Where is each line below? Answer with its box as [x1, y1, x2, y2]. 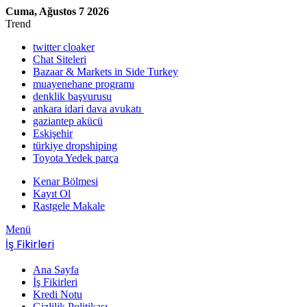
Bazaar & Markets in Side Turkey [33, 66, 178, 77]
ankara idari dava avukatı [33, 103, 144, 114]
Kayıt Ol [33, 188, 71, 199]
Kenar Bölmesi [33, 175, 98, 187]
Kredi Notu [33, 288, 82, 300]
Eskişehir [33, 127, 73, 139]
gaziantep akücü [33, 115, 103, 127]
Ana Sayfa [33, 264, 79, 275]
